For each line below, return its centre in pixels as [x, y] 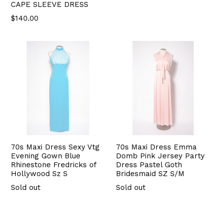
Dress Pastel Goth [149, 165]
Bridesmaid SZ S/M [150, 173]
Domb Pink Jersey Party [160, 156]
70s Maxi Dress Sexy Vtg [55, 147]
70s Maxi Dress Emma [156, 147]
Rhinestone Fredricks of [54, 165]
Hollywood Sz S [39, 173]
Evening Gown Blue [46, 156]
